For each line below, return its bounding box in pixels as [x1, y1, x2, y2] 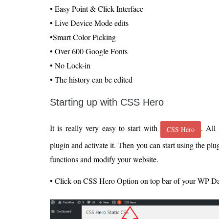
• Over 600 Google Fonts [50, 46, 128, 57]
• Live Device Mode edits [50, 18, 129, 28]
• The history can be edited [50, 74, 132, 85]
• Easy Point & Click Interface [50, 3, 143, 14]
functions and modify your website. [50, 153, 158, 164]
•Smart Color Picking [50, 32, 116, 43]
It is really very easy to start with [50, 123, 160, 133]
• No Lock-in [50, 60, 90, 71]
